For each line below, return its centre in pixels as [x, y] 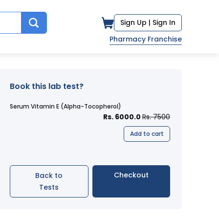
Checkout [131, 175]
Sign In [164, 22]
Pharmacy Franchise [146, 39]
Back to [49, 175]
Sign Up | [135, 22]
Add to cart [147, 134]
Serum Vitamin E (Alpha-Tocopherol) [66, 106]
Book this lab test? [47, 86]
